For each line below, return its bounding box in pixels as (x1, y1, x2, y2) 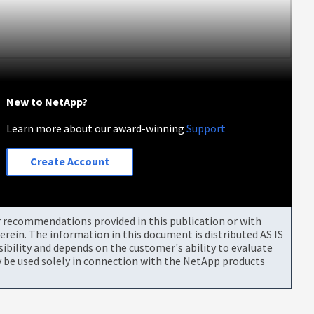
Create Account (30, 154, 110, 169)
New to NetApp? (6, 94, 88, 109)
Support (186, 121, 226, 135)
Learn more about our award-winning (6, 121, 187, 135)
